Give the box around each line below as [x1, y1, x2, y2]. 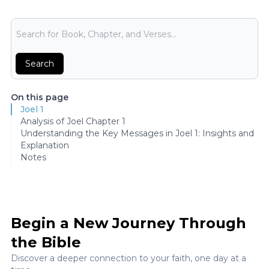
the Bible [11, 234, 81, 252]
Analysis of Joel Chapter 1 [20, 116, 125, 127]
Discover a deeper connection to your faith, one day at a [11, 253, 246, 264]
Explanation [20, 140, 69, 151]
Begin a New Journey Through [11, 214, 246, 232]
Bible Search [10, 18, 62, 29]
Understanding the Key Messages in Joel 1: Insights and [20, 128, 254, 139]
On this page [11, 92, 68, 103]
